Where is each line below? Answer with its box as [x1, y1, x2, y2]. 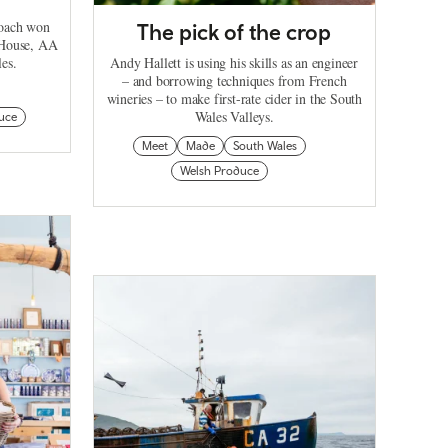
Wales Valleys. [194, 106, 274, 126]
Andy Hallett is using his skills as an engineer [110, 52, 359, 72]
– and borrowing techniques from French [122, 70, 347, 90]
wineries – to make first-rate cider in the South [106, 88, 362, 108]
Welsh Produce [179, 163, 259, 178]
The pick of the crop [137, 18, 332, 45]
